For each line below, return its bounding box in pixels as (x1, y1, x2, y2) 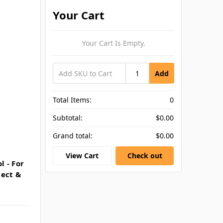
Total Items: (53, 95, 92, 105)
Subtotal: (53, 113, 83, 123)
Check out (127, 150, 162, 160)
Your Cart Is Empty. (82, 38, 145, 48)
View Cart (65, 150, 99, 160)
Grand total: (53, 131, 93, 141)
